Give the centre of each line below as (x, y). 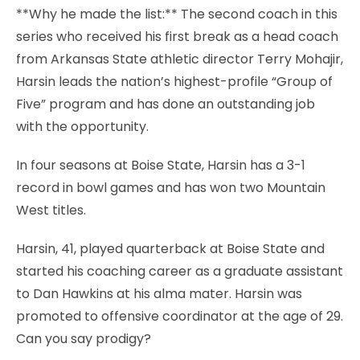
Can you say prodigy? (84, 338)
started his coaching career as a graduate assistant (180, 271)
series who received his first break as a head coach (177, 36)
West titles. (51, 210)
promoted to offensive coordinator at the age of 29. (180, 316)
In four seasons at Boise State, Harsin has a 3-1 (161, 165)
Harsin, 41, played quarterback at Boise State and (170, 248)
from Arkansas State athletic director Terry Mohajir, (180, 59)
